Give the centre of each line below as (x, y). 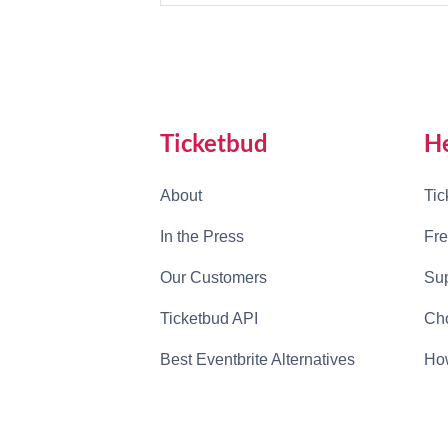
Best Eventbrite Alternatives (257, 359)
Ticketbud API (209, 318)
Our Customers (213, 277)
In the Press (202, 236)
